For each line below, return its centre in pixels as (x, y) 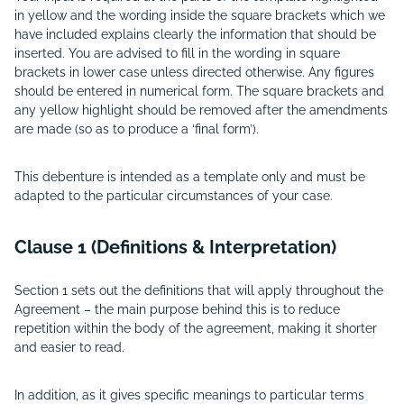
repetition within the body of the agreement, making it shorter (196, 328)
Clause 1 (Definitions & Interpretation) (175, 247)
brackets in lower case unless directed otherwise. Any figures (194, 72)
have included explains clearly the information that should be (195, 34)
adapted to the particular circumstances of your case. (174, 196)
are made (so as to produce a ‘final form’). (137, 129)
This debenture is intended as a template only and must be (190, 177)
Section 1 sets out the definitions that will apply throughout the (199, 290)
